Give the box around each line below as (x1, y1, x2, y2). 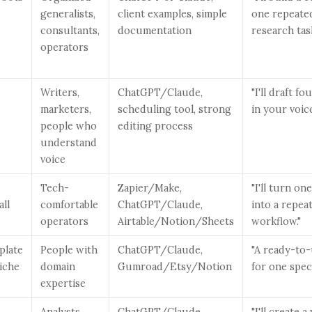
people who (40, 119, 97, 132)
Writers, (40, 86, 79, 99)
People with (40, 243, 97, 256)
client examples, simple (118, 7, 227, 20)
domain (40, 260, 75, 273)
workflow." (251, 214, 301, 228)
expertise (40, 276, 86, 290)
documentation (118, 24, 192, 37)
